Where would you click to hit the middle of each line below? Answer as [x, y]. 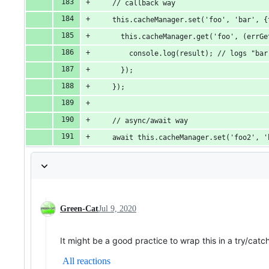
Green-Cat [79, 209]
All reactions [86, 261]
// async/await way [142, 121]
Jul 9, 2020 [117, 209]
